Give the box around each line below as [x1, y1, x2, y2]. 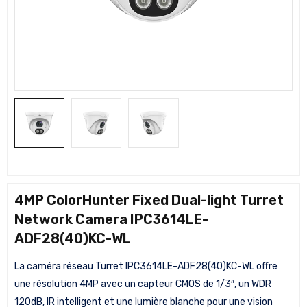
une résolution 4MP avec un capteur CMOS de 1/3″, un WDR [14, 278, 271, 290]
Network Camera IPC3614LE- [14, 210, 208, 228]
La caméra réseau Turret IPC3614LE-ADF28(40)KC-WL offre [14, 260, 278, 272]
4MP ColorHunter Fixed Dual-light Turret [14, 191, 284, 208]
